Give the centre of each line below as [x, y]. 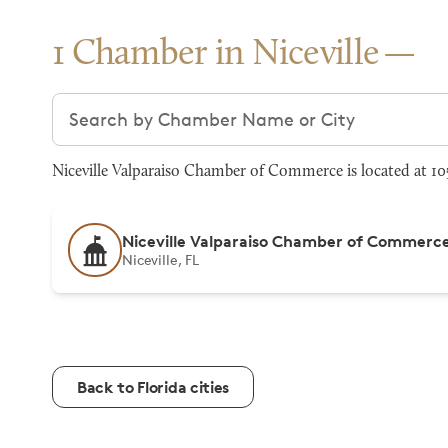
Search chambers [125, 105]
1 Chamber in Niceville [216, 55]
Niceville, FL [161, 259]
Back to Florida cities [153, 387]
